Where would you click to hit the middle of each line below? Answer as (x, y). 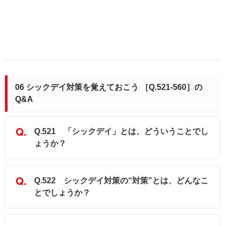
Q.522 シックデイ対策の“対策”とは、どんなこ (121, 181)
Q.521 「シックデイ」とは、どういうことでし (121, 132)
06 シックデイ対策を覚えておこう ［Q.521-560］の (109, 87)
